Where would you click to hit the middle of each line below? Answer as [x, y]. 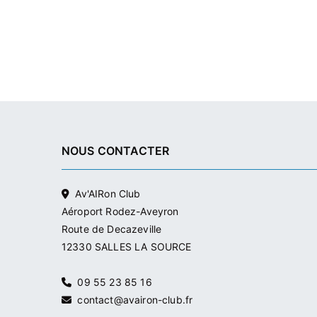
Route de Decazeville [112, 229]
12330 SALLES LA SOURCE [127, 247]
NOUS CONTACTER [116, 151]
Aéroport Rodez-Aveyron [120, 212]
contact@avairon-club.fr [132, 300]
